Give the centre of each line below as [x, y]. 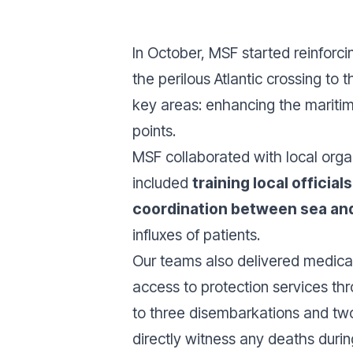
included [162, 183]
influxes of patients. [198, 235]
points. [154, 131]
